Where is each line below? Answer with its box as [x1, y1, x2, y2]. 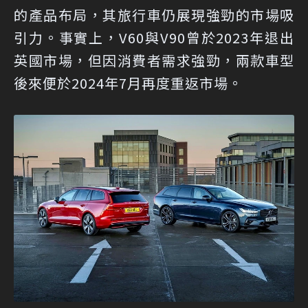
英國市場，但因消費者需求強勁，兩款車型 [14, 49, 294, 70]
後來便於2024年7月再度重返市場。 [14, 72, 243, 93]
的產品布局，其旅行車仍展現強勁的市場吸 [14, 4, 294, 25]
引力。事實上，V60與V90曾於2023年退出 [14, 27, 294, 47]
